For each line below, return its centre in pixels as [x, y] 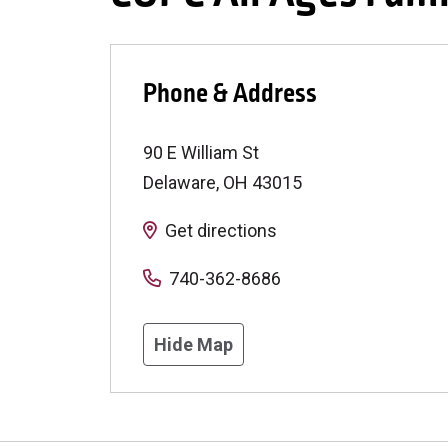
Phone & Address [230, 93]
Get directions [221, 230]
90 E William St [201, 152]
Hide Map [193, 344]
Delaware [179, 182]
